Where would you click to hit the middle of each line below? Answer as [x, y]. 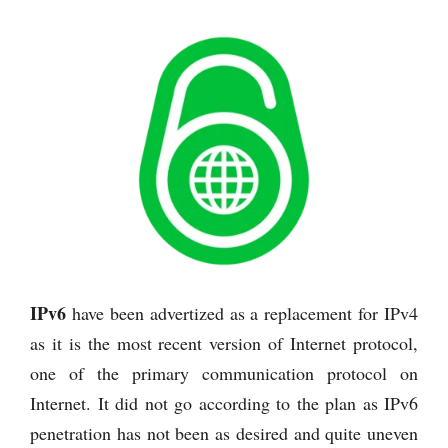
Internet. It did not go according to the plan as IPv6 [224, 402]
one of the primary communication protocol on [224, 372]
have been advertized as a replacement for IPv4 [242, 312]
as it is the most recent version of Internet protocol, [224, 342]
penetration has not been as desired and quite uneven [224, 432]
